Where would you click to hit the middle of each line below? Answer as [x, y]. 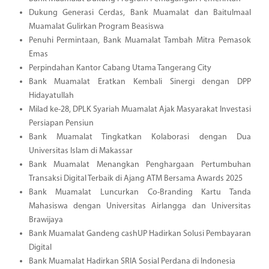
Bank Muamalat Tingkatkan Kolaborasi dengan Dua [140, 137]
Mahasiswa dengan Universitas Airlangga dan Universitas [140, 206]
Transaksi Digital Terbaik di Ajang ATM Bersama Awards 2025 [135, 178]
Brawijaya [46, 220]
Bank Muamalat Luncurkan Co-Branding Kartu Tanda [140, 192]
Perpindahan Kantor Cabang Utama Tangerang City [120, 68]
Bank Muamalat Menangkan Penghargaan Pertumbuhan [140, 165]
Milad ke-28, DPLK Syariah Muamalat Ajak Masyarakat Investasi [140, 109]
